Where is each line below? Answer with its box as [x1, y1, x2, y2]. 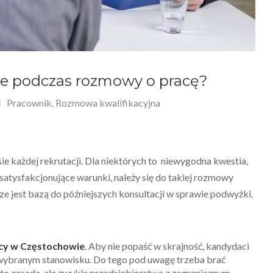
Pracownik [7, 96, 52, 108]
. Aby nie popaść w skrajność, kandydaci [85, 239, 249, 252]
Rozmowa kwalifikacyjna [55, 96, 160, 108]
